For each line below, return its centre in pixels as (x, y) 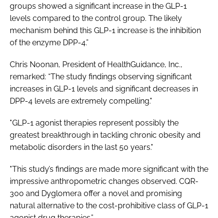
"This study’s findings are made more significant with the (109, 169)
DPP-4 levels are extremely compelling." (81, 101)
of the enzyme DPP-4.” (50, 42)
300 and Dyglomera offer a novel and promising (96, 193)
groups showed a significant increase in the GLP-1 (98, 6)
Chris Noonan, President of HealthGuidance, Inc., (96, 64)
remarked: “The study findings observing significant (101, 76)
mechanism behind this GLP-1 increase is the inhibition (105, 30)
